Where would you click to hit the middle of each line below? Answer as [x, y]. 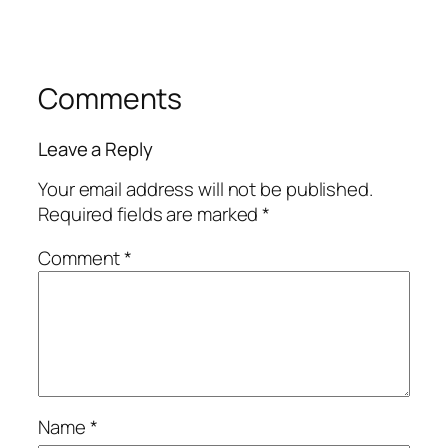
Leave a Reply [95, 148]
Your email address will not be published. [205, 189]
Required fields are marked [150, 214]
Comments [110, 99]
